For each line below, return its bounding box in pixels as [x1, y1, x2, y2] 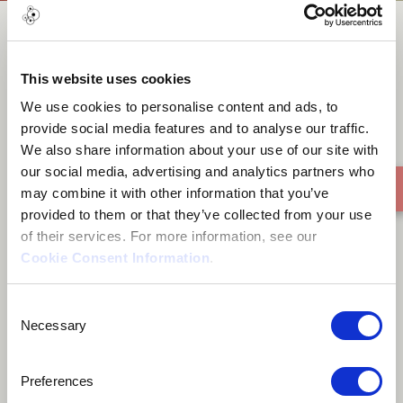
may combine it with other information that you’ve [21, 185, 329, 201]
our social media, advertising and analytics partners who [21, 164, 374, 179]
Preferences [21, 372, 94, 389]
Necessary [21, 317, 86, 333]
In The [162, 47, 241, 83]
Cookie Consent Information [21, 250, 210, 265]
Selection [6, 320, 61, 336]
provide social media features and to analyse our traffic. [21, 121, 370, 136]
